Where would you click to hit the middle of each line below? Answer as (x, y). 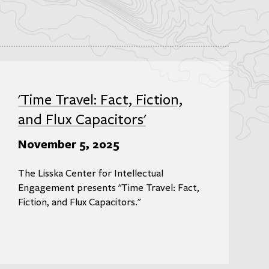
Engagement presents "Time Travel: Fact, (108, 188)
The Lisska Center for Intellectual (90, 174)
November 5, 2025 (68, 144)
